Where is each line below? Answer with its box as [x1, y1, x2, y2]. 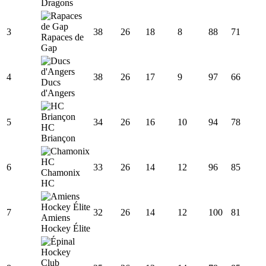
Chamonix [41, 167, 80, 178]
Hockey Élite [41, 223, 90, 233]
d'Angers [41, 87, 75, 98]
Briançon [41, 132, 75, 143]
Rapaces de [41, 31, 84, 42]
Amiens [41, 212, 70, 223]
